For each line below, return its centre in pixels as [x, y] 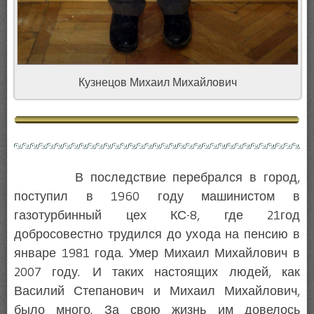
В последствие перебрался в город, [157, 178]
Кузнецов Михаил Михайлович [158, 82]
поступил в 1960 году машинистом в [157, 197]
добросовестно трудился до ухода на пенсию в [157, 234]
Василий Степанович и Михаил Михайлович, [157, 291]
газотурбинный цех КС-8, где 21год [157, 216]
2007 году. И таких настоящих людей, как [157, 272]
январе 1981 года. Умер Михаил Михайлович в [157, 253]
